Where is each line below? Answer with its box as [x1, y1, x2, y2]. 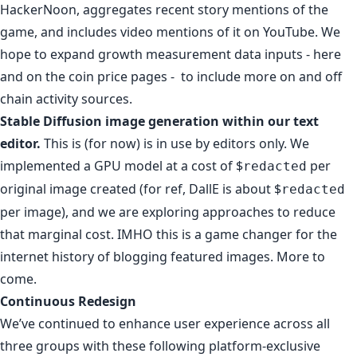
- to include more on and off [167, 67, 342, 85]
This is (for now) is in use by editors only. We [41, 134, 309, 152]
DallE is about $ [189, 179, 281, 198]
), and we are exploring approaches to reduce [61, 202, 335, 221]
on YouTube [244, 22, 315, 41]
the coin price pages [45, 67, 167, 85]
